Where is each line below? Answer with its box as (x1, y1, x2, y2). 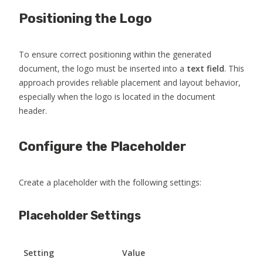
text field (187, 62, 224, 74)
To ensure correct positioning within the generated (19, 48, 211, 60)
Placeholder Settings (19, 208, 141, 222)
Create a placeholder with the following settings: (19, 176, 201, 188)
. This (224, 62, 244, 74)
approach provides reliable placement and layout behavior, (19, 76, 241, 88)
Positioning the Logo (19, 10, 152, 26)
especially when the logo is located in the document (19, 90, 215, 102)
